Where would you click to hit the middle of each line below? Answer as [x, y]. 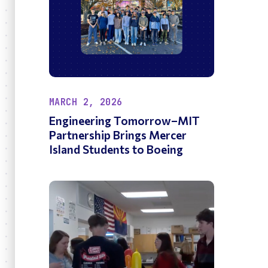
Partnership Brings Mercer [118, 135]
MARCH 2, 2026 [86, 103]
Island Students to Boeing [117, 150]
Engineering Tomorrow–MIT [124, 121]
